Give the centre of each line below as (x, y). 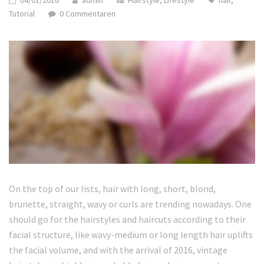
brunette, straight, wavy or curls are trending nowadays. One (130, 204)
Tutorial (22, 14)
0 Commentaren (87, 14)
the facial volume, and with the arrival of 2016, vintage (118, 250)
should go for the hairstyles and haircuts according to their (127, 220)
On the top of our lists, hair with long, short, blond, (112, 189)
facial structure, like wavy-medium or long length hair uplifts (131, 235)
